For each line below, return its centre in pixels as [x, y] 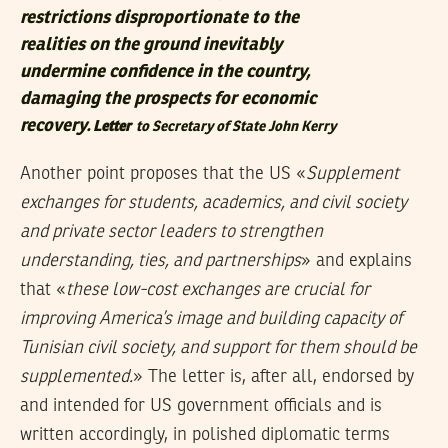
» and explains [356, 260]
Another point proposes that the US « [163, 173]
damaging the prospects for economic [168, 98]
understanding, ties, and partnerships [160, 260]
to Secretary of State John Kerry [234, 126]
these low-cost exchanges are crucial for [218, 289]
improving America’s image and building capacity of [211, 318]
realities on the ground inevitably [151, 44]
